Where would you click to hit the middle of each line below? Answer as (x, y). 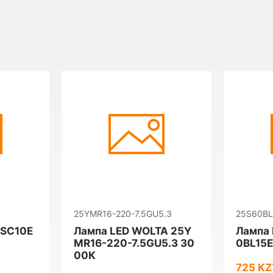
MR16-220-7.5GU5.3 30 (134, 243)
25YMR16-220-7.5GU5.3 (123, 214)
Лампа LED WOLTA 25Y (133, 231)
